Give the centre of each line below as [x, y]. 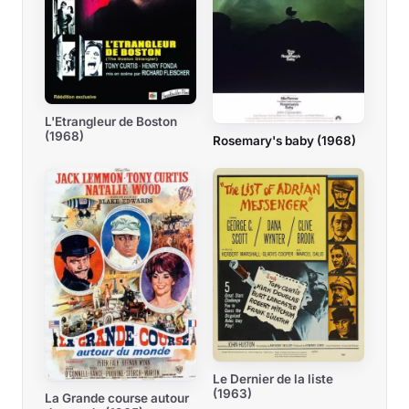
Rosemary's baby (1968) [284, 141]
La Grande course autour [117, 399]
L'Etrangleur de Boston [111, 121]
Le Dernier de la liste [273, 379]
